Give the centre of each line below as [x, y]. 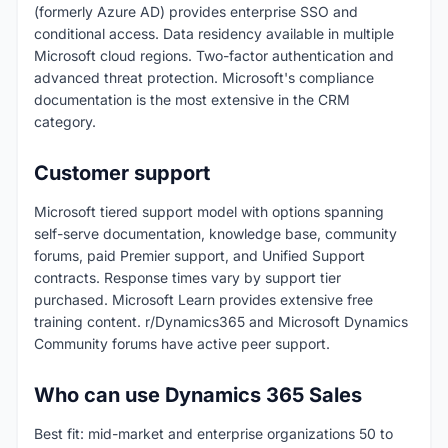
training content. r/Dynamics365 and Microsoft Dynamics [221, 322]
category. [65, 122]
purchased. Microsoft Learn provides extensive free [203, 300]
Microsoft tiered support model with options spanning [209, 212]
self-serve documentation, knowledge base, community [215, 234]
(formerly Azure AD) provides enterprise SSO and [196, 12]
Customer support [122, 173]
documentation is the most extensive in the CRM [192, 100]
